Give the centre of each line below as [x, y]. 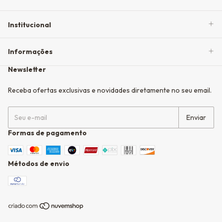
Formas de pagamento [47, 133]
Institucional [29, 25]
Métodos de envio [39, 163]
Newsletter [27, 69]
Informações [30, 52]
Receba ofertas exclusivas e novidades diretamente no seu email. [110, 90]
